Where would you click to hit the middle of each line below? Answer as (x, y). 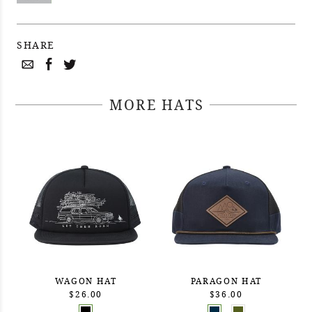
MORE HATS (157, 105)
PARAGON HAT (226, 281)
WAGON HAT (86, 281)
